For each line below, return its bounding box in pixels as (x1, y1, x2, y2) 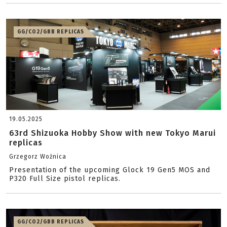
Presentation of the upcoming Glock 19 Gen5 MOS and (9, 166, 210, 174)
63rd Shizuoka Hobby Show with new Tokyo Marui (9, 128, 216, 138)
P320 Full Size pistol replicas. (9, 174, 121, 183)
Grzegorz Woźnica (9, 153, 66, 160)
